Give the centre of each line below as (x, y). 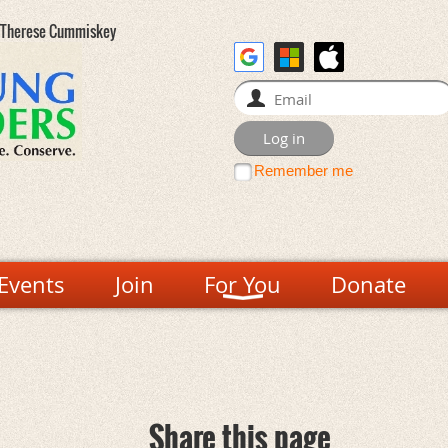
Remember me (303, 170)
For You (242, 284)
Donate (368, 284)
